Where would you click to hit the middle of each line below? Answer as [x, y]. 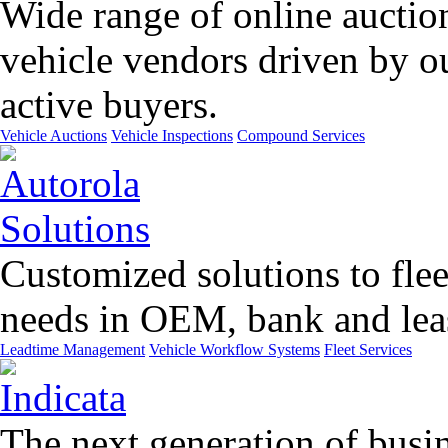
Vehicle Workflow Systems [234, 349]
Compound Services [301, 135]
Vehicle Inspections [172, 135]
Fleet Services [368, 349]
